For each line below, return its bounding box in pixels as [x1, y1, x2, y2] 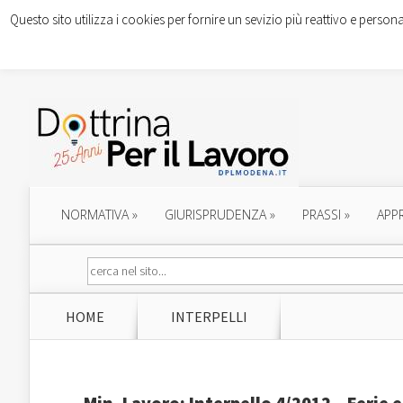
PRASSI [302, 206, 341, 223]
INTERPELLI [171, 308, 247, 326]
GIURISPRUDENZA [165, 206, 266, 223]
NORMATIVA [61, 206, 129, 223]
